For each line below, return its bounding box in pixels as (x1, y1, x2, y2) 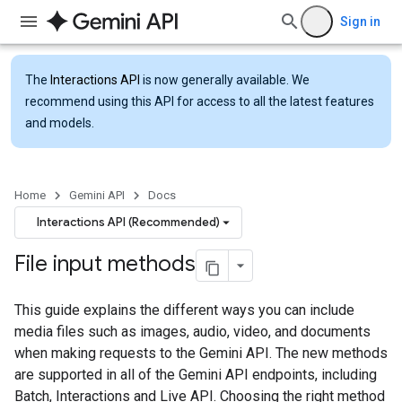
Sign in (340, 14, 380, 29)
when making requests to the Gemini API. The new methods (14, 345, 388, 362)
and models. (25, 116, 94, 130)
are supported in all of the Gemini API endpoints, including (14, 366, 377, 383)
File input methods (14, 250, 196, 278)
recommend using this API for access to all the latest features (25, 94, 374, 109)
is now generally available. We (140, 73, 310, 87)
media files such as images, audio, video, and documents (14, 323, 371, 340)
